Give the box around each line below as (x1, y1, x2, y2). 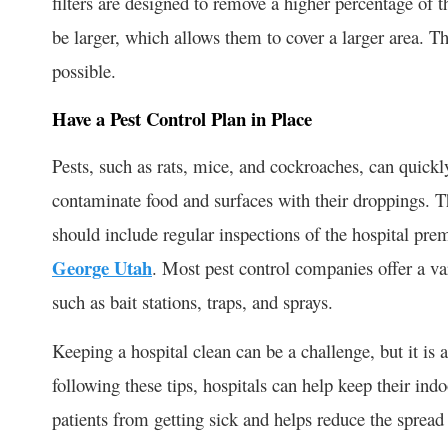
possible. (52, 57, 116, 83)
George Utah (52, 253, 152, 281)
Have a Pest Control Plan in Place (52, 104, 312, 132)
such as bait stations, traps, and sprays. (52, 288, 333, 314)
